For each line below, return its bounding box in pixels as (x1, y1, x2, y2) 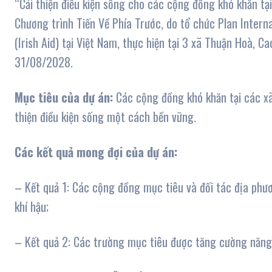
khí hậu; (15, 197, 49, 216)
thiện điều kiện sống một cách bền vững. (15, 107, 196, 126)
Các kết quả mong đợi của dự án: (15, 143, 177, 161)
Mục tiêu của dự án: (15, 88, 113, 107)
